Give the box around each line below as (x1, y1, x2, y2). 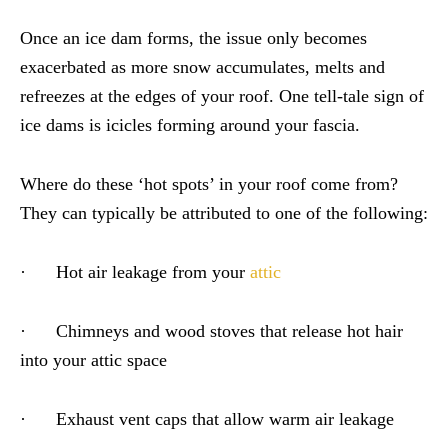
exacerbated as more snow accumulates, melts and (20, 57, 385, 78)
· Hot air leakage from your (20, 262, 250, 283)
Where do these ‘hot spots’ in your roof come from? (20, 174, 398, 195)
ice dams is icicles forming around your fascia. (20, 115, 360, 136)
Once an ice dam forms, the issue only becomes (20, 28, 367, 49)
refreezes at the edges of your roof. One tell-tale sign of (20, 86, 424, 107)
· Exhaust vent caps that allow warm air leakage (20, 409, 394, 430)
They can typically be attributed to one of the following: (20, 203, 428, 224)
